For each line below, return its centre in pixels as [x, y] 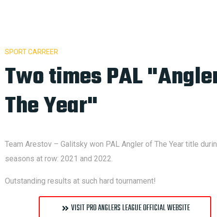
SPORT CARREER [31, 52]
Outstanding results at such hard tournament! [80, 181]
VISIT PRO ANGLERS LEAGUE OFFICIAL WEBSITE [131, 208]
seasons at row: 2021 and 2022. [59, 159]
